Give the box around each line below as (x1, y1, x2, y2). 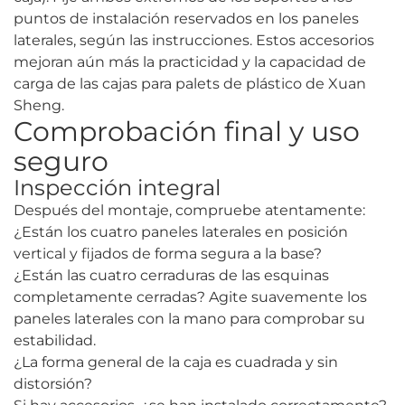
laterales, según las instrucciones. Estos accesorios (14, 32, 374, 50)
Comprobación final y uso (14, 115, 360, 149)
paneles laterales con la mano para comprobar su (14, 310, 365, 328)
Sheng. (14, 97, 64, 115)
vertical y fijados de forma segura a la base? (14, 245, 322, 263)
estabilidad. (14, 332, 96, 350)
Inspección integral (14, 174, 221, 202)
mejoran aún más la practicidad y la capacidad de (14, 53, 366, 71)
